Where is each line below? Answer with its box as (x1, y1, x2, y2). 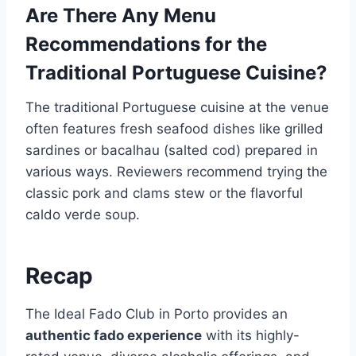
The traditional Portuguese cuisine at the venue (25, 99, 329, 116)
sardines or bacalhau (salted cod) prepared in (25, 142, 318, 159)
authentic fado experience (25, 327, 202, 344)
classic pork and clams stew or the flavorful (25, 185, 303, 202)
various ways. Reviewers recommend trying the (25, 164, 327, 180)
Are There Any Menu (25, 4, 216, 28)
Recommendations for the (25, 33, 267, 56)
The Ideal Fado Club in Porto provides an (25, 306, 288, 323)
